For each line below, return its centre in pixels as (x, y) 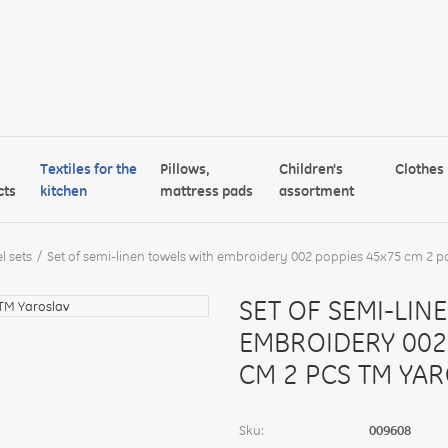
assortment (317, 190)
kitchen (64, 190)
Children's (311, 168)
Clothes (420, 168)
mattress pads (206, 190)
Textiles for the (89, 168)
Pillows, (184, 168)
